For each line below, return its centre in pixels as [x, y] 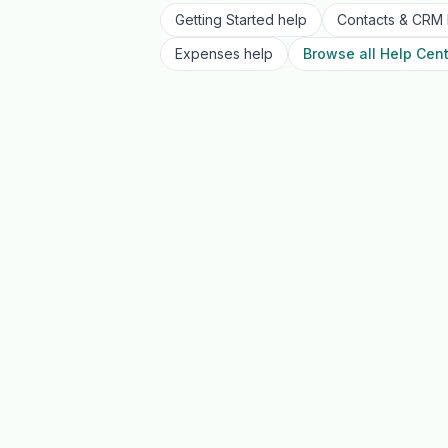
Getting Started [224, 19]
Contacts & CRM [390, 19]
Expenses [207, 53]
